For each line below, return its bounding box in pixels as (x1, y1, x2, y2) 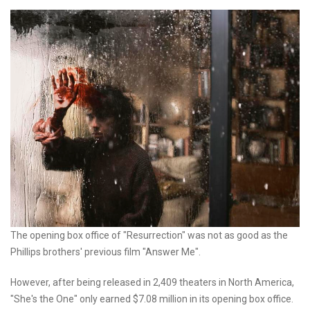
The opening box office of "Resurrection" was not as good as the (10, 230, 288, 241)
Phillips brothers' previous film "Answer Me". (10, 246, 201, 258)
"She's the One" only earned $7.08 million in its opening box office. (10, 293, 293, 305)
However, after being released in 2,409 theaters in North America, (10, 277, 294, 289)
